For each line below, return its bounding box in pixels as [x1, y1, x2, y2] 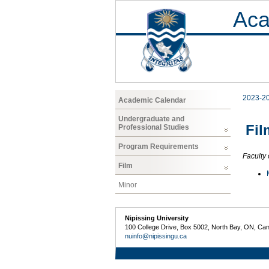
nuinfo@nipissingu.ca [125, 232, 187, 240]
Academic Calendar [118, 95, 186, 104]
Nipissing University [125, 214, 189, 222]
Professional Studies [118, 123, 189, 132]
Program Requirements [118, 142, 199, 151]
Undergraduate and [118, 115, 184, 124]
